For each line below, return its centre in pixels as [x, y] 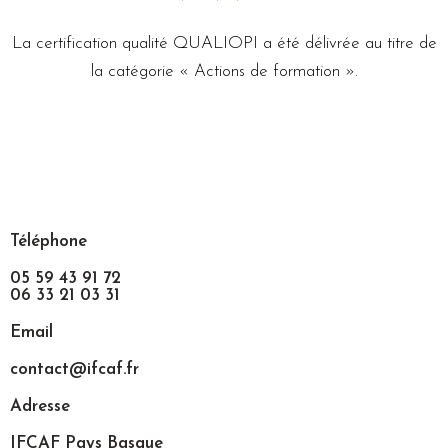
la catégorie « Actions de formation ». [224, 71]
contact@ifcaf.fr [74, 369]
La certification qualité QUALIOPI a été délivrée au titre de [224, 43]
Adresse [40, 406]
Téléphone [48, 241]
